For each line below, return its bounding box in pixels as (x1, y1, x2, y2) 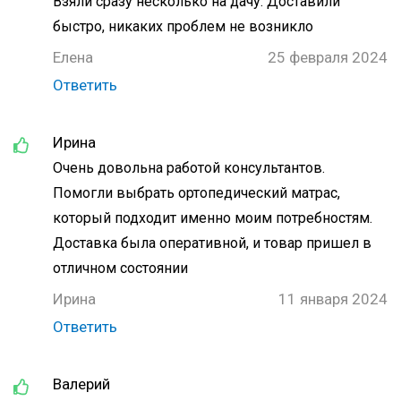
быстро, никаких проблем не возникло (53, 18, 313, 35)
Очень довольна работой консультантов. (53, 159, 325, 176)
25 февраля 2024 (268, 48, 388, 66)
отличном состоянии (53, 260, 188, 277)
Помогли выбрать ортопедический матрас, (53, 184, 340, 201)
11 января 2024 (278, 290, 388, 308)
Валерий (53, 375, 110, 393)
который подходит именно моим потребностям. (53, 209, 372, 226)
